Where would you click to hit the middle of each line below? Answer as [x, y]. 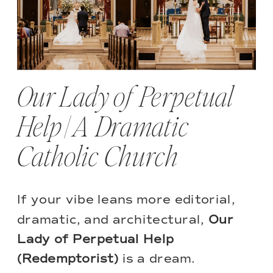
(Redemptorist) [68, 259]
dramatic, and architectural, [113, 220]
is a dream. [157, 259]
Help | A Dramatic [103, 128]
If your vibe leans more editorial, [126, 200]
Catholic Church [98, 158]
